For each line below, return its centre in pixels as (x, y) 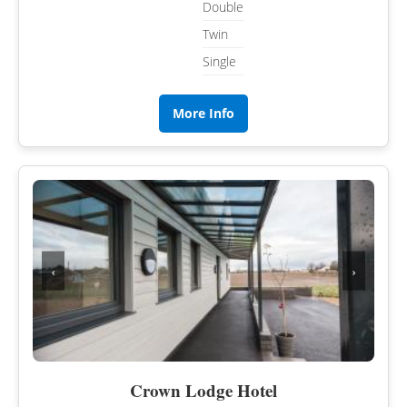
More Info (203, 114)
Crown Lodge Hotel (203, 391)
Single (220, 61)
